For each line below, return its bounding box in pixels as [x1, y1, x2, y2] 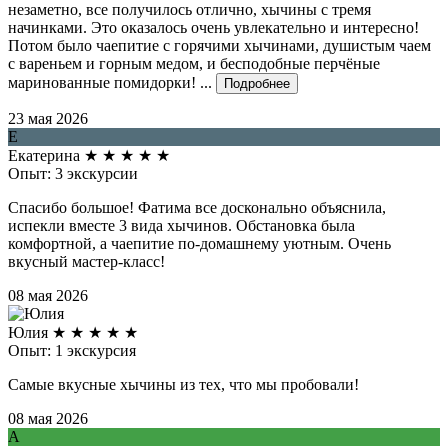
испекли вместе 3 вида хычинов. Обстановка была [8, 217, 355, 235]
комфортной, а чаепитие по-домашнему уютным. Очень [8, 235, 391, 253]
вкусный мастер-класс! [8, 253, 165, 271]
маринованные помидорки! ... [8, 74, 212, 92]
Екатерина [8, 147, 80, 165]
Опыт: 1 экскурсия [8, 342, 136, 360]
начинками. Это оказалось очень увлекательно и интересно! [8, 19, 419, 37]
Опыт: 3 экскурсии [8, 165, 138, 183]
